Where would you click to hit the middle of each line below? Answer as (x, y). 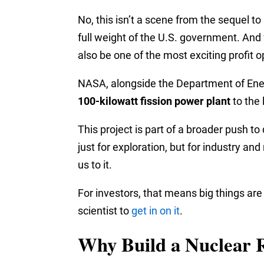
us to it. (95, 165)
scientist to (105, 211)
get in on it (156, 211)
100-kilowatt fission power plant (154, 101)
